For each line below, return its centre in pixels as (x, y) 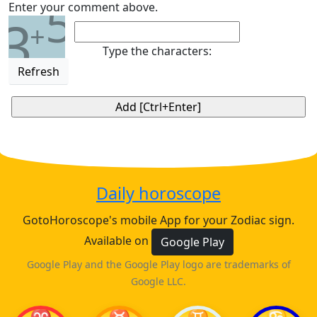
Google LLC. (158, 281)
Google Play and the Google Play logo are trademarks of (158, 264)
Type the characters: (157, 51)
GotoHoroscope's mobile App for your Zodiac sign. (158, 220)
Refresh (39, 71)
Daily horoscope (158, 193)
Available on (117, 241)
